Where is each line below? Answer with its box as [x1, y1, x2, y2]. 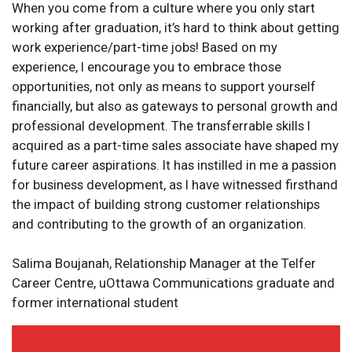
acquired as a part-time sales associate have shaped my [12, 137, 339, 154]
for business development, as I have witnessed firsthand [12, 177, 338, 193]
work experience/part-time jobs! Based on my [12, 39, 277, 56]
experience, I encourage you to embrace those [12, 59, 281, 75]
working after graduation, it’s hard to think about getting [12, 20, 339, 36]
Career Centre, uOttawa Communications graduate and [12, 275, 335, 291]
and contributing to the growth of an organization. [12, 216, 306, 233]
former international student [12, 295, 185, 311]
